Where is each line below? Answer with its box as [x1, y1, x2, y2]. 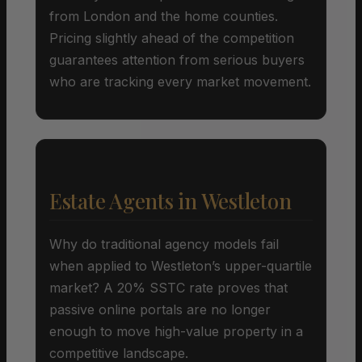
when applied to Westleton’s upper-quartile [49, 257, 312, 274]
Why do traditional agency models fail [49, 235, 279, 252]
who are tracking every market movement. [49, 73, 311, 90]
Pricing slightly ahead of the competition [49, 29, 294, 46]
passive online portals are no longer [49, 301, 271, 318]
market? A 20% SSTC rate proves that [49, 279, 288, 296]
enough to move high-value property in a [49, 322, 303, 339]
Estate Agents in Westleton [49, 186, 292, 215]
